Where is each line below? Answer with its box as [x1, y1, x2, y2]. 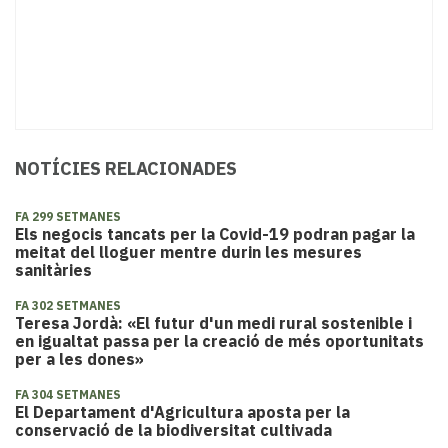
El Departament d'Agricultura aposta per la [15, 402, 350, 423]
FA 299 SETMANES [15, 209, 121, 225]
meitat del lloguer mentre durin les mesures [15, 242, 362, 263]
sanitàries [15, 260, 92, 281]
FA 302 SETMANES [15, 298, 121, 314]
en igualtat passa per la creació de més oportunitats [15, 331, 424, 352]
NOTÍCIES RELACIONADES [15, 157, 237, 181]
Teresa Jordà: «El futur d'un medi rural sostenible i [15, 313, 412, 334]
